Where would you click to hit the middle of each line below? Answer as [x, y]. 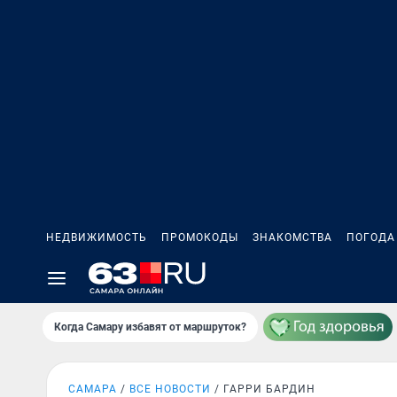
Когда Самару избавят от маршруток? [150, 327]
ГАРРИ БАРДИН [269, 389]
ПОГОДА [371, 237]
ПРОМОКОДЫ [200, 237]
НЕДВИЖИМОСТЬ [97, 237]
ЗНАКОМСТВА [292, 237]
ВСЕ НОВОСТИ [170, 389]
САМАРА [93, 389]
